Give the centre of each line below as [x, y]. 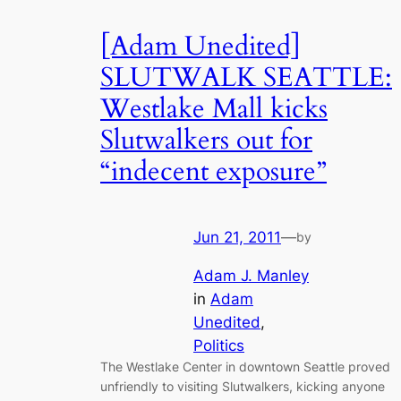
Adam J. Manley [251, 275]
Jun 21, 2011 [237, 237]
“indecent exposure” [213, 172]
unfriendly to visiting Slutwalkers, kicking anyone [243, 386]
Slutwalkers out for [206, 141]
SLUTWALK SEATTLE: [246, 78]
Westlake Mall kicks [214, 110]
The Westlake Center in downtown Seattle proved [245, 366]
